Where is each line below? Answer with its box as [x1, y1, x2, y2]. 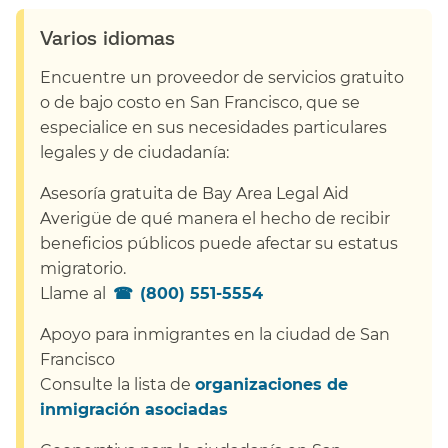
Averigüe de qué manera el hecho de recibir [40, 208, 390, 228]
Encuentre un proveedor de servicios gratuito [40, 67, 404, 87]
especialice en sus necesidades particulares [40, 117, 387, 137]
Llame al [40, 283, 110, 303]
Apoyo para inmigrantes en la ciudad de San [40, 324, 390, 344]
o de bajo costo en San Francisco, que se [40, 92, 360, 112]
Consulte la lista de [40, 374, 195, 394]
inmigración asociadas [40, 399, 228, 419]
